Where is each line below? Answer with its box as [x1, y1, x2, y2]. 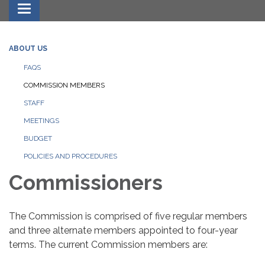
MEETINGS [24, 117, 59, 125]
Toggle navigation [24, 4, 102, 16]
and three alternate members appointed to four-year [9, 225, 238, 237]
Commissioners [9, 170, 163, 195]
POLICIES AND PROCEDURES [24, 152, 117, 161]
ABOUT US [9, 44, 47, 53]
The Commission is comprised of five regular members [9, 211, 247, 222]
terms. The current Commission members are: [9, 239, 208, 251]
